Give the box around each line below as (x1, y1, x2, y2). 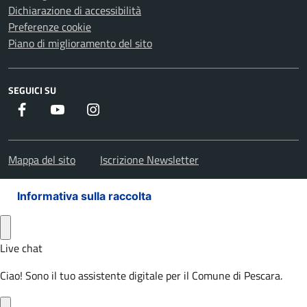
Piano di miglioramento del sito (8, 35, 152, 51)
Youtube (65, 101, 103, 117)
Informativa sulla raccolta (17, 189, 151, 203)
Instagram (101, 101, 148, 117)
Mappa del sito (8, 151, 75, 168)
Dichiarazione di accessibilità (8, 2, 141, 19)
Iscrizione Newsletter (100, 151, 199, 168)
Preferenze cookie (8, 19, 91, 35)
